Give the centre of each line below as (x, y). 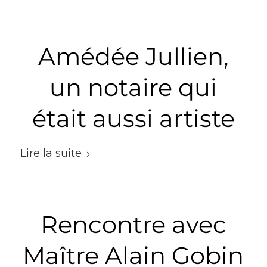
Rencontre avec (133, 224)
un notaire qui (133, 87)
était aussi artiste (133, 118)
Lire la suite (51, 153)
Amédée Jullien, (133, 56)
